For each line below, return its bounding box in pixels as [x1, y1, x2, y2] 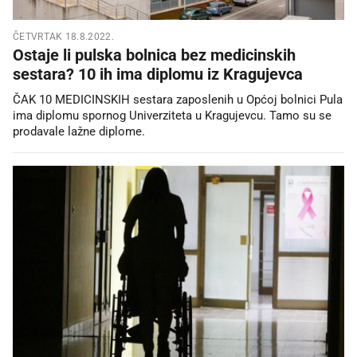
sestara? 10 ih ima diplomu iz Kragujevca [13, 64, 303, 84]
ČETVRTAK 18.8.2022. [13, 30, 114, 42]
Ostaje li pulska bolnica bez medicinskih [13, 45, 296, 65]
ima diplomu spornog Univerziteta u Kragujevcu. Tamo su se [13, 108, 331, 123]
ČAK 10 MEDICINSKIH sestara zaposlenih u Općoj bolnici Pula [13, 92, 343, 107]
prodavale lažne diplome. [13, 124, 145, 139]
